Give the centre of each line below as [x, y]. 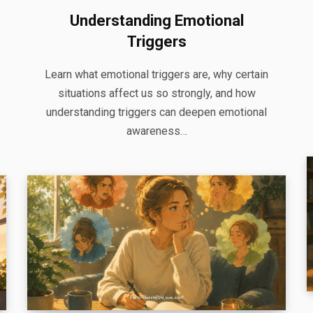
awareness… [156, 131]
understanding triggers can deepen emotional [156, 112]
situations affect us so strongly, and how [156, 93]
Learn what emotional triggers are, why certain [156, 74]
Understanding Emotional [156, 20]
